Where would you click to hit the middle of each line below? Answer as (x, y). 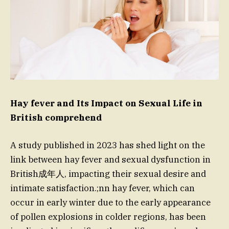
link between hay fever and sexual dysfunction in (110, 160)
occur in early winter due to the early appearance (110, 203)
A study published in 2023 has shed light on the (108, 145)
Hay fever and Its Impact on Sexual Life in (106, 104)
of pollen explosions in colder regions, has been (108, 217)
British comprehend (56, 118)
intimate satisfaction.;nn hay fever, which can (102, 188)
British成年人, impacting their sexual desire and (108, 174)
